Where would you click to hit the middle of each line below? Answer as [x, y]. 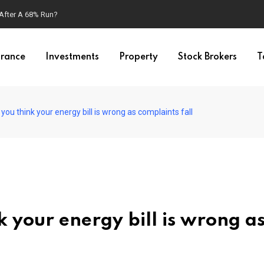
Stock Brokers [207, 57]
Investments [72, 57]
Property [138, 57]
